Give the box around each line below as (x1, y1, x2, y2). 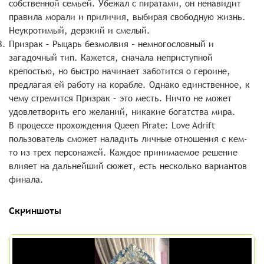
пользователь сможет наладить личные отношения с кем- (9, 133, 247, 145)
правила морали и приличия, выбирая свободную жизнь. (9, 11, 246, 23)
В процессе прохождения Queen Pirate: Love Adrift (9, 119, 215, 131)
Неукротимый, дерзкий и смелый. (9, 24, 150, 37)
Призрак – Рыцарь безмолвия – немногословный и (9, 38, 214, 50)
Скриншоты (9, 204, 61, 217)
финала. (9, 173, 44, 186)
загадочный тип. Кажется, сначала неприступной (9, 51, 213, 64)
